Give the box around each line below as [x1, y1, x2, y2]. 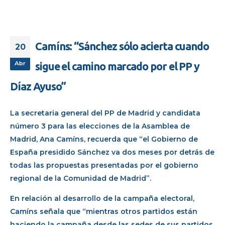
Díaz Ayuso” [10, 80, 66, 92]
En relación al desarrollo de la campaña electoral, [10, 194, 194, 203]
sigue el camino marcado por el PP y [35, 60, 200, 72]
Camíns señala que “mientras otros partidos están [10, 207, 197, 216]
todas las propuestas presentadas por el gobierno [10, 160, 198, 170]
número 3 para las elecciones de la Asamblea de [10, 121, 190, 131]
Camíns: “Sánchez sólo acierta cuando [35, 40, 209, 52]
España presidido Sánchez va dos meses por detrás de [10, 147, 214, 157]
